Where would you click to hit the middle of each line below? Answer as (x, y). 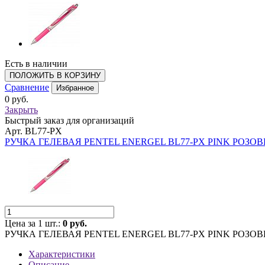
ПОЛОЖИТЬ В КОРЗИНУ (55, 75)
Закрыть (21, 110)
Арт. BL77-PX (33, 131)
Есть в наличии (36, 64)
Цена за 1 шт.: (34, 223)
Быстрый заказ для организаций (70, 120)
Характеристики (62, 254)
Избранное (75, 88)
